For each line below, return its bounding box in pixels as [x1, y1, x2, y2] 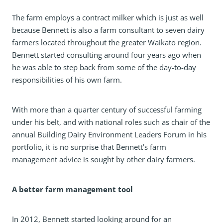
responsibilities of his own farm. [12, 74, 122, 85]
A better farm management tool [12, 183, 133, 195]
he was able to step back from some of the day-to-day [12, 62, 196, 73]
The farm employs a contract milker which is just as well [12, 12, 204, 23]
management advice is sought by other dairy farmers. [12, 154, 195, 165]
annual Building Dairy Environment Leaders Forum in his [12, 129, 207, 140]
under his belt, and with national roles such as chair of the [12, 116, 210, 127]
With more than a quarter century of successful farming [12, 104, 202, 115]
